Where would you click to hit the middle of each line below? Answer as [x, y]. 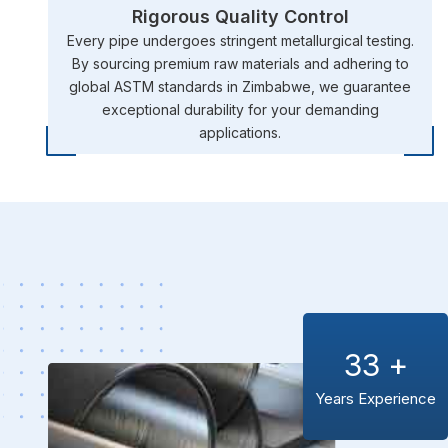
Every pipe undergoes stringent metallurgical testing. [240, 40]
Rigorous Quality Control [240, 16]
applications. [240, 132]
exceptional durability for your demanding [240, 109]
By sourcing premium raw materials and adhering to [240, 63]
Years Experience [375, 398]
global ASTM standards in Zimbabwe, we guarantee [240, 86]
